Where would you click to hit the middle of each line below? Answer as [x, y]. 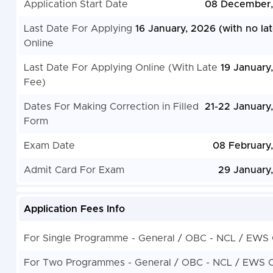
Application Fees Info [74, 209]
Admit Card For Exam [74, 170]
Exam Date [49, 146]
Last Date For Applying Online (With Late [120, 68]
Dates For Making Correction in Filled [111, 107]
